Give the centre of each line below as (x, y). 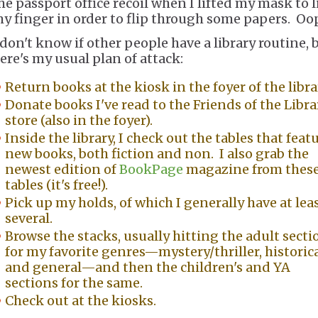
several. (29, 218)
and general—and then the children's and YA (148, 267)
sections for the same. (74, 283)
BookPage (151, 169)
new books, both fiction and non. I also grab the (157, 154)
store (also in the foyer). (79, 120)
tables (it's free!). (56, 185)
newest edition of (62, 169)
